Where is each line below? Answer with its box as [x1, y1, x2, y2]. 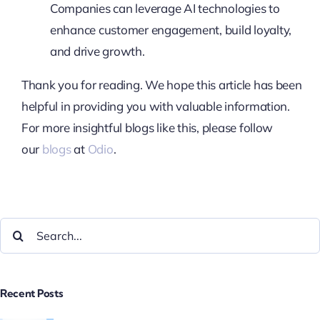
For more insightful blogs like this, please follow [21, 119, 274, 135]
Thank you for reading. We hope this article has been [21, 76, 302, 92]
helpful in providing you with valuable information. [21, 98, 290, 114]
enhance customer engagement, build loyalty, [49, 21, 292, 37]
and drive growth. [49, 43, 145, 59]
